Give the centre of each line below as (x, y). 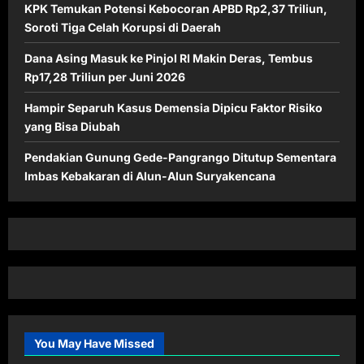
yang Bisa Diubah (72, 126)
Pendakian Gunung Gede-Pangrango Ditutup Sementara (180, 157)
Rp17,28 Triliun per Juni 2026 (105, 76)
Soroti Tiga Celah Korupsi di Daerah (123, 27)
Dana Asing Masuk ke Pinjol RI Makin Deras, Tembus (169, 58)
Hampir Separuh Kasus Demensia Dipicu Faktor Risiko (173, 107)
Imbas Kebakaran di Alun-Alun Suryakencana (150, 175)
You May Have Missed (94, 343)
